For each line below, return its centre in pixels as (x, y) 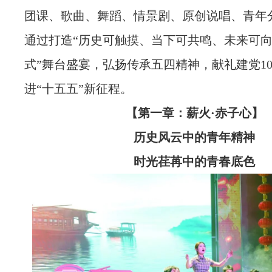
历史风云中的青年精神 (194, 137)
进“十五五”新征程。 (78, 88)
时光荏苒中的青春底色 (194, 161)
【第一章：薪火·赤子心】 (194, 113)
